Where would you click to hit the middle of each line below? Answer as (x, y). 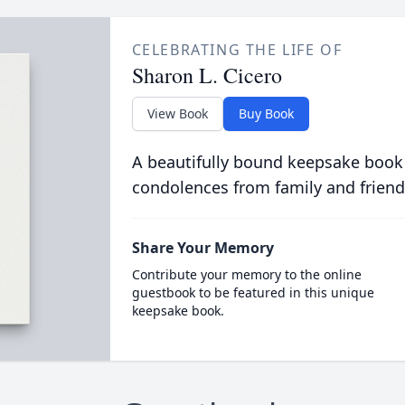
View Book (177, 113)
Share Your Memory (202, 248)
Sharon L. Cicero (207, 75)
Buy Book (266, 113)
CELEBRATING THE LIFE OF (237, 50)
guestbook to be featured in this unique (253, 292)
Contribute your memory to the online (246, 274)
